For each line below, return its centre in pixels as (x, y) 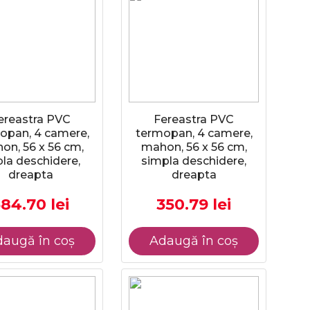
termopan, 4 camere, (194, 133)
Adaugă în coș (194, 241)
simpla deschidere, (194, 161)
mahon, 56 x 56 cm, (194, 147)
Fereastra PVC (194, 119)
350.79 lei (194, 204)
